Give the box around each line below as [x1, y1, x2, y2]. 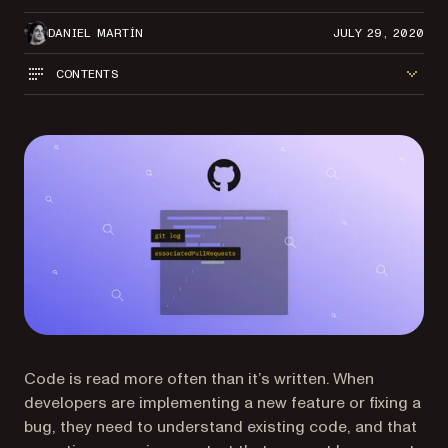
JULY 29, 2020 [332, 26, 424, 39]
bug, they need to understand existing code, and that [24, 416, 417, 438]
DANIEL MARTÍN [48, 26, 144, 39]
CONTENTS [56, 67, 118, 80]
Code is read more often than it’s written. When [24, 368, 374, 390]
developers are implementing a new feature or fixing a [24, 392, 421, 414]
